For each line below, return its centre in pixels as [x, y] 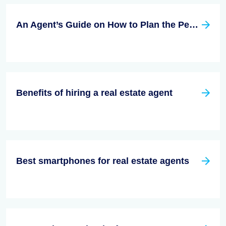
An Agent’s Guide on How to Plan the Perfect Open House [194, 24]
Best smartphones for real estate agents [103, 161]
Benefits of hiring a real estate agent [94, 93]
